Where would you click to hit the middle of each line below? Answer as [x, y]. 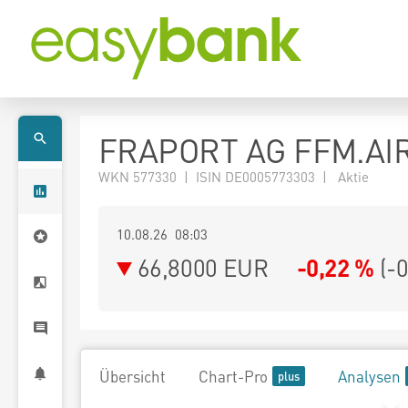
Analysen [369, 376]
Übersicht [133, 376]
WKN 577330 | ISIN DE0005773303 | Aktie [234, 177]
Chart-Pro [233, 376]
